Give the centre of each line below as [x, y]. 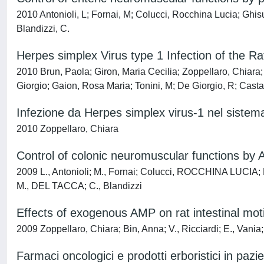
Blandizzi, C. [43, 29]
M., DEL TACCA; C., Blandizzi [79, 186]
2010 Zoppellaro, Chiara [67, 129]
